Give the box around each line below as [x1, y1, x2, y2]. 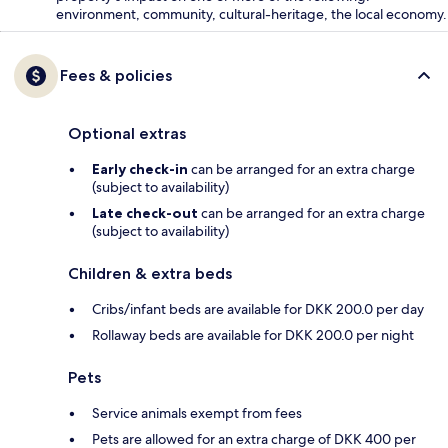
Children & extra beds [68, 264, 232, 284]
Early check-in [92, 160, 188, 179]
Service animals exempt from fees [92, 404, 302, 423]
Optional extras [68, 124, 186, 144]
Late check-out [92, 204, 198, 223]
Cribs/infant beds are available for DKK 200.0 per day [92, 300, 424, 319]
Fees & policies [60, 66, 172, 86]
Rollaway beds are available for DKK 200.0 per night [92, 326, 414, 345]
